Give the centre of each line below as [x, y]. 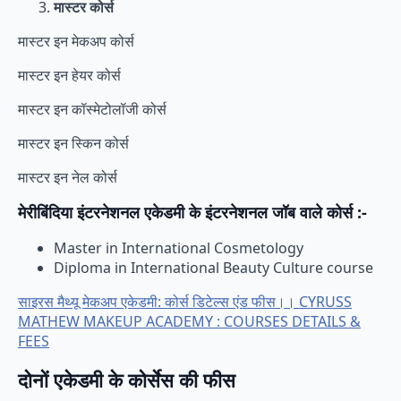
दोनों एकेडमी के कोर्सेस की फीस [127, 379]
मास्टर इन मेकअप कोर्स [76, 42]
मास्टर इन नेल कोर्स [68, 178]
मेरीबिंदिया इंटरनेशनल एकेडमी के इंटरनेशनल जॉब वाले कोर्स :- [192, 213]
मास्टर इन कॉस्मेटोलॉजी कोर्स [92, 110]
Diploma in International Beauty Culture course [213, 268]
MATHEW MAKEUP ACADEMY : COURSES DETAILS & [189, 322]
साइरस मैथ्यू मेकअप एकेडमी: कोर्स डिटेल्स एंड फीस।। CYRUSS [185, 302]
